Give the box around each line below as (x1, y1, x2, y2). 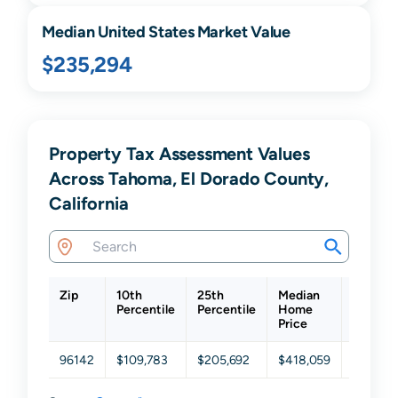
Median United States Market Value (42, 22, 291, 42)
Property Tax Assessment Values (49, 143, 310, 164)
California (49, 193, 129, 214)
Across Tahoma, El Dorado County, (49, 168, 329, 189)
